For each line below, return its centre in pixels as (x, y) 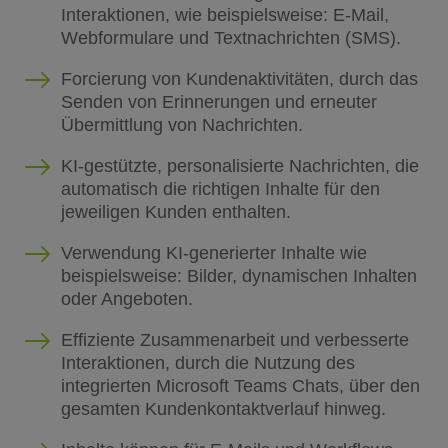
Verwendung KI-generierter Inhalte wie (213, 252)
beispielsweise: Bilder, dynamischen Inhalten (238, 275)
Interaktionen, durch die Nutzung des (207, 362)
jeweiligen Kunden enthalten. (175, 211)
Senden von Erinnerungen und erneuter (218, 101)
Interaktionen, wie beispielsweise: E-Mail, (224, 14)
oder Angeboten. (126, 298)
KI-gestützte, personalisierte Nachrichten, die (239, 165)
